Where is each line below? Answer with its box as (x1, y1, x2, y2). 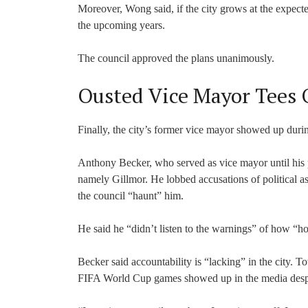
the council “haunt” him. (78, 189, 184, 201)
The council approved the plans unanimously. (78, 52, 274, 64)
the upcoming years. (78, 19, 165, 31)
